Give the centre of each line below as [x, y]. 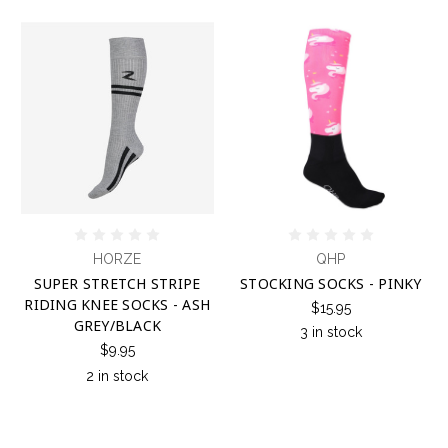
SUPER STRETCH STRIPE [117, 284]
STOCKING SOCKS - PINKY [331, 284]
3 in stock [330, 332]
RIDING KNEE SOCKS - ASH [117, 305]
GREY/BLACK [117, 326]
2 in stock [117, 376]
